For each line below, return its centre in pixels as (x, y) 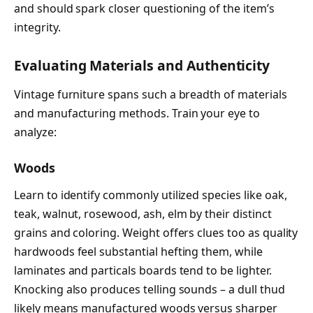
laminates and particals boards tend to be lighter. (143, 271)
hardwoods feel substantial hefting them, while (138, 252)
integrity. (37, 27)
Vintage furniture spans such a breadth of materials (151, 95)
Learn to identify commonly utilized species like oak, (151, 195)
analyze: (35, 132)
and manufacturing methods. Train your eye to (137, 114)
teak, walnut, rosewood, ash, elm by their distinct (143, 214)
